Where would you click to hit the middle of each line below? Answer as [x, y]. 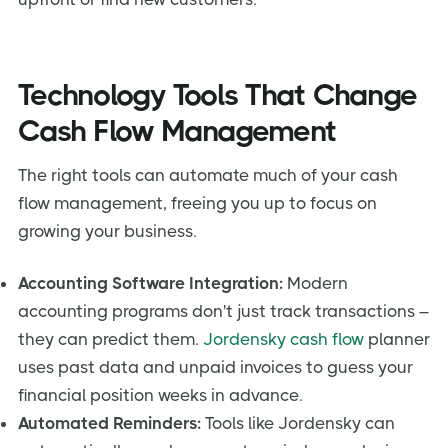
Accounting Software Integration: [150, 283]
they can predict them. [110, 339]
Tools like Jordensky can [298, 423]
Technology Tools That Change [217, 95]
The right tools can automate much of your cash [208, 175]
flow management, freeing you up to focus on [197, 203]
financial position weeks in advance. [160, 395]
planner [397, 339]
